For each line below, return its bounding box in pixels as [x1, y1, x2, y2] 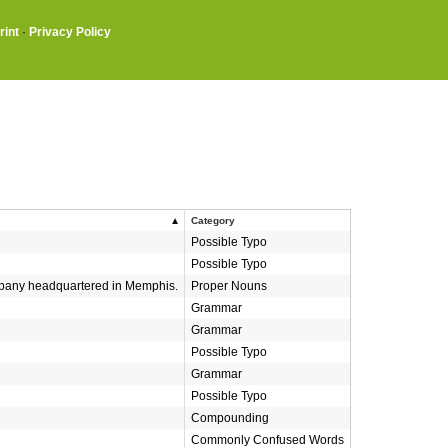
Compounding [191, 411, 269, 425]
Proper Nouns [191, 279, 267, 293]
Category [191, 215, 235, 226]
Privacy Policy [29, 25, 111, 39]
